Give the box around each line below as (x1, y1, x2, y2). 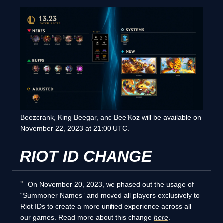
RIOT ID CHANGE (20, 147, 152, 165)
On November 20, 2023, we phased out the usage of (26, 180, 194, 188)
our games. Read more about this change (20, 213, 154, 221)
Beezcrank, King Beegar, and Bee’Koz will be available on (20, 113, 201, 121)
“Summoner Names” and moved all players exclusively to (20, 191, 200, 199)
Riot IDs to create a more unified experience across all (20, 202, 191, 210)
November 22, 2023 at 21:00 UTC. (20, 124, 129, 132)
